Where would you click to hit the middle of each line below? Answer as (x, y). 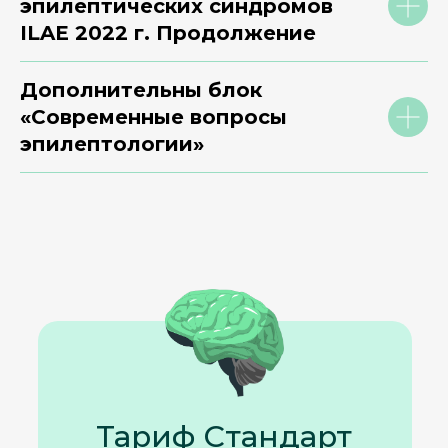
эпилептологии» (112, 144)
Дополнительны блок (141, 90)
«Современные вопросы (153, 117)
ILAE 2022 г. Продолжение (168, 33)
